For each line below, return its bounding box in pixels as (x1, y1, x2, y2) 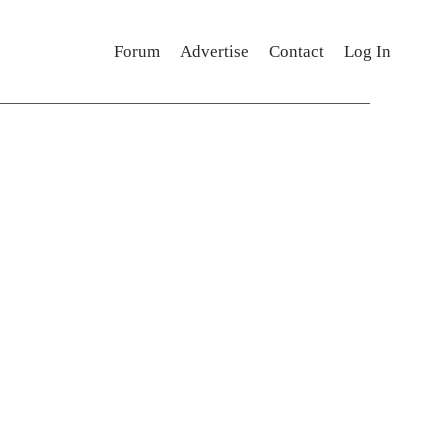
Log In (343, 42, 391, 61)
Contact (268, 42, 324, 61)
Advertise (179, 42, 249, 61)
